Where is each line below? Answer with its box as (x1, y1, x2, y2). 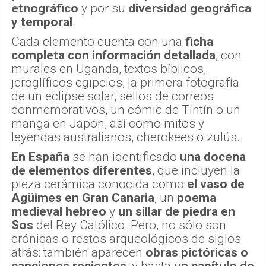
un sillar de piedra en (118, 204, 235, 218)
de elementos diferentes (11, 163, 152, 178)
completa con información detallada (11, 47, 216, 62)
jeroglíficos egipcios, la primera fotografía (11, 75, 239, 90)
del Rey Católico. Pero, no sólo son (33, 217, 226, 232)
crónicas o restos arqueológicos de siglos (11, 231, 241, 246)
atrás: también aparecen (11, 245, 145, 259)
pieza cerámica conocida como (11, 176, 187, 191)
